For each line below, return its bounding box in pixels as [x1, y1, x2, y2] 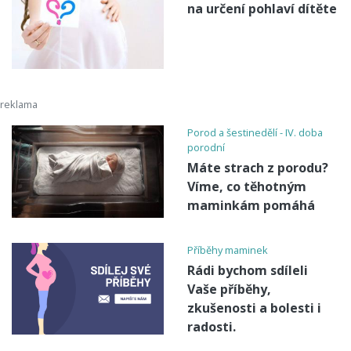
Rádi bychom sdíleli [187, 261, 308, 279]
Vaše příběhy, [187, 280, 271, 298]
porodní [187, 140, 225, 155]
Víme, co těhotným [187, 178, 306, 196]
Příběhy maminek [187, 242, 268, 257]
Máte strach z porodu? [187, 159, 328, 177]
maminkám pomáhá [187, 197, 315, 215]
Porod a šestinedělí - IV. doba [187, 125, 323, 140]
